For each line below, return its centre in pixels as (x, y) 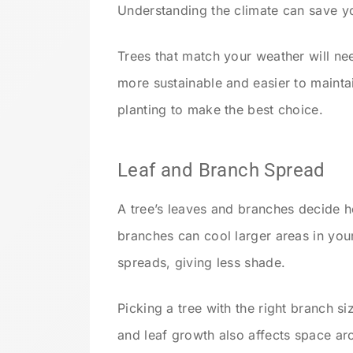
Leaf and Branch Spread (221, 170)
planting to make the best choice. (220, 110)
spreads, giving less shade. (202, 262)
